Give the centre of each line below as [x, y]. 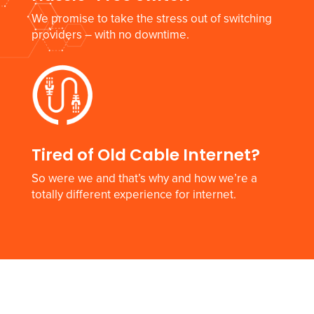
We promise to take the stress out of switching [151, 18]
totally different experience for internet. [134, 195]
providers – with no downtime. [110, 34]
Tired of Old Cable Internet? [145, 155]
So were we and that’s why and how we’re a [144, 179]
